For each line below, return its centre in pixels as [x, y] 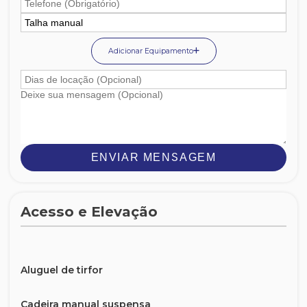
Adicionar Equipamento [150, 51]
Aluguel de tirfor [62, 270]
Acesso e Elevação [89, 212]
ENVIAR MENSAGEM [153, 157]
